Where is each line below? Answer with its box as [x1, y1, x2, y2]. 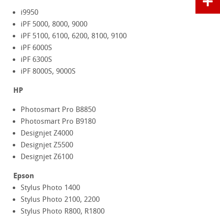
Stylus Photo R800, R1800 [21, 207, 105, 216]
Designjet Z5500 [21, 140, 74, 150]
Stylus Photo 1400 [21, 183, 81, 192]
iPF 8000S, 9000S [21, 67, 76, 76]
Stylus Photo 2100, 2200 [21, 195, 100, 204]
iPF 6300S [21, 55, 53, 64]
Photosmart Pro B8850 [21, 105, 96, 114]
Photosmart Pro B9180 [21, 117, 96, 126]
